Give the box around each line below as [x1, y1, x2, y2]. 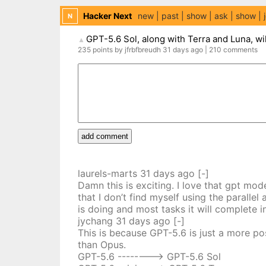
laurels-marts [77, 167, 137, 179]
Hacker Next [83, 11, 132, 21]
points [92, 45, 113, 54]
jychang [77, 215, 113, 227]
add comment [81, 132, 128, 141]
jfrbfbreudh [124, 45, 161, 54]
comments [223, 45, 258, 54]
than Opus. [77, 239, 126, 251]
